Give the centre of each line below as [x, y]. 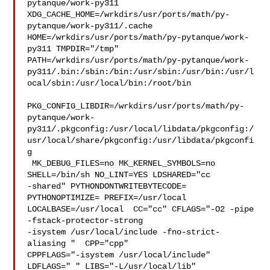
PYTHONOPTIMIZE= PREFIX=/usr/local [112, 198]
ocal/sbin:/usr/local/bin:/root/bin [109, 83]
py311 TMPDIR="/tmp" [76, 49]
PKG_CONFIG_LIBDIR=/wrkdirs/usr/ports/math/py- [136, 106]
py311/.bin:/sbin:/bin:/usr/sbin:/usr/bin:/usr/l [141, 72]
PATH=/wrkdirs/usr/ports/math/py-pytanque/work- [138, 60]
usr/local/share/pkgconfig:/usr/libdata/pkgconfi [141, 140]
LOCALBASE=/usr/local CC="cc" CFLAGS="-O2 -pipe [141, 209]
